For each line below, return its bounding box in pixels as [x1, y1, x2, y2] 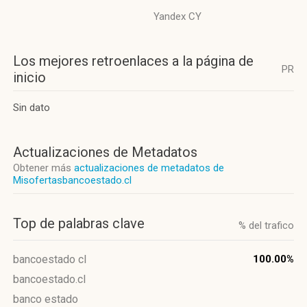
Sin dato [13, 101, 50, 114]
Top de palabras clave [13, 215, 145, 232]
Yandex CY [153, 10, 201, 23]
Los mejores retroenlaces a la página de [13, 53, 254, 69]
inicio [13, 69, 46, 86]
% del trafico [238, 219, 294, 232]
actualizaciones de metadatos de [74, 162, 224, 174]
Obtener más [13, 162, 74, 174]
